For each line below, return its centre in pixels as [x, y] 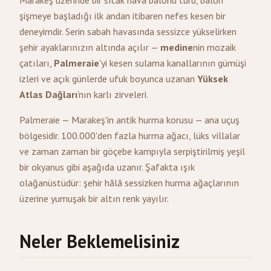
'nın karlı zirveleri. [113, 94]
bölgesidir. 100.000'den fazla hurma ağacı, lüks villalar [130, 135]
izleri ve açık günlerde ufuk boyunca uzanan [108, 79]
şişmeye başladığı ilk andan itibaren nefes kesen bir [122, 16]
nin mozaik [214, 47]
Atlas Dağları [48, 94]
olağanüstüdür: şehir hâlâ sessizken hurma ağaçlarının [129, 183]
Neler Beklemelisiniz [100, 241]
